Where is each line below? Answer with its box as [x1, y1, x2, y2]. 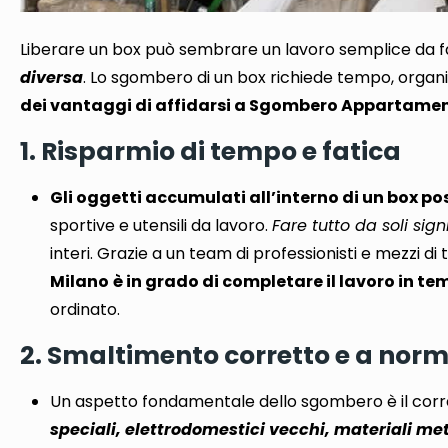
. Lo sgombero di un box [83, 65, 271, 89]
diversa [20, 65, 84, 89]
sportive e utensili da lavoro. [50, 213, 273, 237]
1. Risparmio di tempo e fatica [20, 133, 402, 169]
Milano [50, 269, 110, 293]
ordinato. [50, 297, 121, 321]
